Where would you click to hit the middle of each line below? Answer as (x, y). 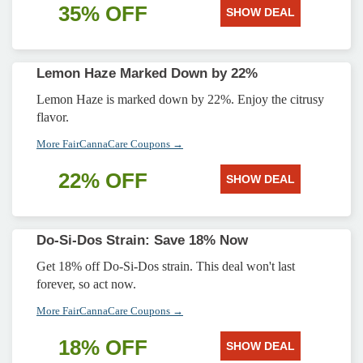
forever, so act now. (86, 284)
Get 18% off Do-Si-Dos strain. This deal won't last (166, 266)
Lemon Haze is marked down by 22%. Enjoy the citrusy (180, 99)
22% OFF (103, 181)
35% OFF (103, 14)
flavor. (53, 117)
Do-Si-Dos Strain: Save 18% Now (142, 240)
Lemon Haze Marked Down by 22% (147, 73)
